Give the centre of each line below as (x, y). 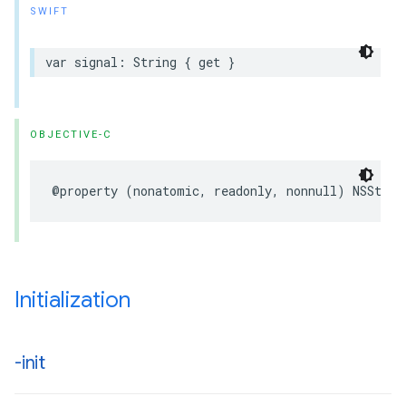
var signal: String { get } (140, 62)
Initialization (72, 300)
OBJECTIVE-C (71, 135)
